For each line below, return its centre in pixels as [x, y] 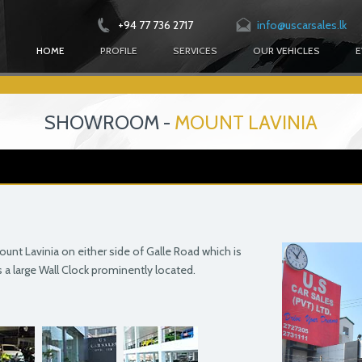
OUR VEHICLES [286, 51]
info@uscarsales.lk [302, 25]
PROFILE [119, 51]
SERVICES [195, 51]
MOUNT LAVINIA [244, 122]
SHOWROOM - [107, 122]
